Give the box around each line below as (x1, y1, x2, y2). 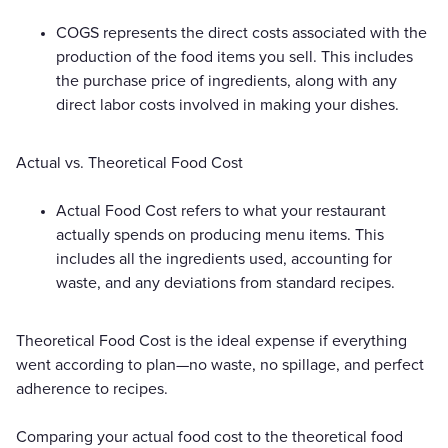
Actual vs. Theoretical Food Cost (16, 152, 243, 173)
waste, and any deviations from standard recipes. (56, 272, 395, 293)
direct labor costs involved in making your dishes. (56, 94, 399, 115)
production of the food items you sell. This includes (56, 46, 413, 67)
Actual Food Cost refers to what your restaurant (56, 200, 386, 221)
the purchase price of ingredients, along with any (56, 70, 397, 91)
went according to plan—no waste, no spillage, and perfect (16, 354, 424, 375)
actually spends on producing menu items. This (56, 224, 384, 245)
